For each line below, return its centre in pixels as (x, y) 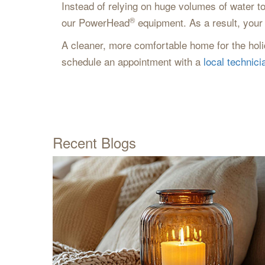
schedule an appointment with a (132, 61)
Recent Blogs (94, 142)
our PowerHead (95, 22)
